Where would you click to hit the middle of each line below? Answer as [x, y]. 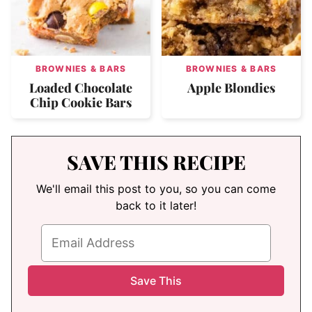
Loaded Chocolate [81, 88]
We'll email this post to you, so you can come [156, 189]
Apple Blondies [231, 88]
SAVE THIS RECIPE [156, 162]
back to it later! [156, 206]
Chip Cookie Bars [81, 103]
